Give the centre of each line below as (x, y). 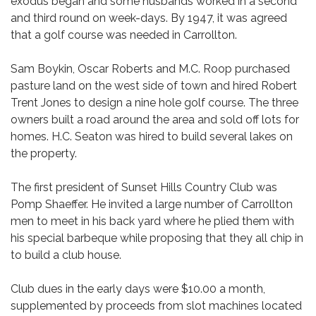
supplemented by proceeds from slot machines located (156, 306)
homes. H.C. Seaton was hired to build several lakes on (152, 136)
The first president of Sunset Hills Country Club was (144, 187)
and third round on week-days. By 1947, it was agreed (149, 18)
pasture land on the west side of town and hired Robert (154, 86)
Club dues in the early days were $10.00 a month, (138, 289)
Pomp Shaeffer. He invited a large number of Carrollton (152, 204)
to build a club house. (66, 255)
